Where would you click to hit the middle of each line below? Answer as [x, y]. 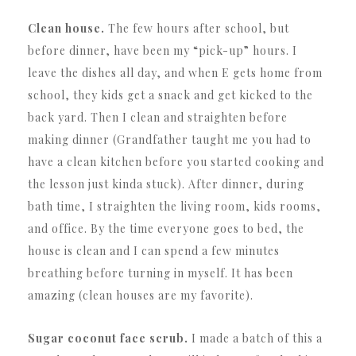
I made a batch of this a [255, 338]
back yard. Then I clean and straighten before [158, 117]
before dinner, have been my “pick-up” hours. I [163, 50]
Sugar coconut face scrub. [108, 338]
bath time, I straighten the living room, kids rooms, [174, 206]
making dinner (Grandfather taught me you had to [170, 139]
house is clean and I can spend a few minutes [154, 250]
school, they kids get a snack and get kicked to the [170, 95]
